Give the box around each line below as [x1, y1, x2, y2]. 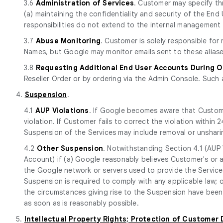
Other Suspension [36, 143, 104, 153]
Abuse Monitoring [35, 36, 101, 45]
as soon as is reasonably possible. [24, 198, 139, 208]
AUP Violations [35, 106, 89, 115]
